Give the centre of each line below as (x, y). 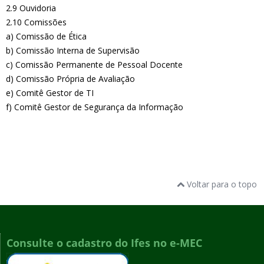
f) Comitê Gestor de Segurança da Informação (95, 107)
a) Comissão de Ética (46, 36)
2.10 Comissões (36, 22)
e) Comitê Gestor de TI (50, 93)
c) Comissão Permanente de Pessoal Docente (94, 65)
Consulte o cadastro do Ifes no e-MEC (104, 243)
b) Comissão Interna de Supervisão (73, 50)
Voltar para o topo (221, 184)
